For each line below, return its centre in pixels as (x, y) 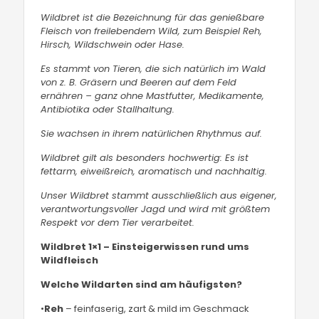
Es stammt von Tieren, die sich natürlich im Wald (153, 69)
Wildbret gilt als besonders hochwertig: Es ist (145, 158)
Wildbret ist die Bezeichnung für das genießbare (153, 17)
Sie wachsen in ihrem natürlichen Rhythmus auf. (152, 134)
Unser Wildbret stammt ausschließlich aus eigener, (159, 195)
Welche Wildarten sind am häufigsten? (142, 284)
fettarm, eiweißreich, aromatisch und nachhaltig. (154, 171)
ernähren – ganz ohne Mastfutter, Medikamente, (153, 96)
